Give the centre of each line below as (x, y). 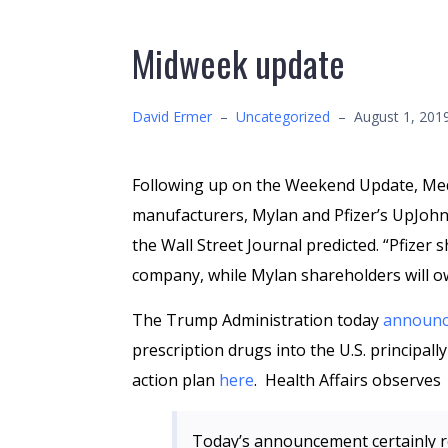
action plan (175, 380)
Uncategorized (283, 116)
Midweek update (238, 62)
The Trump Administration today (257, 320)
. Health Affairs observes (347, 380)
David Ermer (172, 116)
